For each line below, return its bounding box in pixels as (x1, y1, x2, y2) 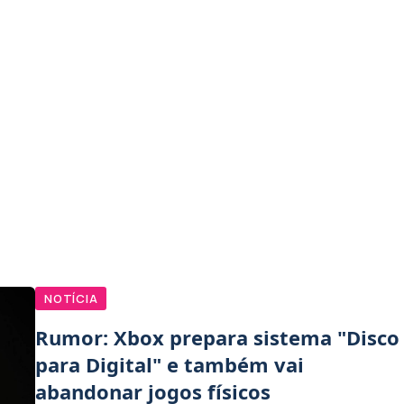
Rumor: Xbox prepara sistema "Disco (35, 323, 399, 351)
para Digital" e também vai (35, 350, 304, 378)
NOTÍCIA (44, 289, 98, 307)
